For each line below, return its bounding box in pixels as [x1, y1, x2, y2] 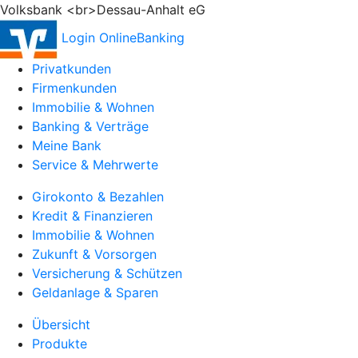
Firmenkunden [32, 80, 117, 96]
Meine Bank [32, 137, 101, 153]
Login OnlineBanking [62, 30, 185, 46]
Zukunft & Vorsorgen [32, 246, 157, 262]
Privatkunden [32, 61, 111, 77]
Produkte [32, 336, 87, 352]
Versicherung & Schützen [32, 265, 182, 281]
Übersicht [32, 316, 90, 332]
